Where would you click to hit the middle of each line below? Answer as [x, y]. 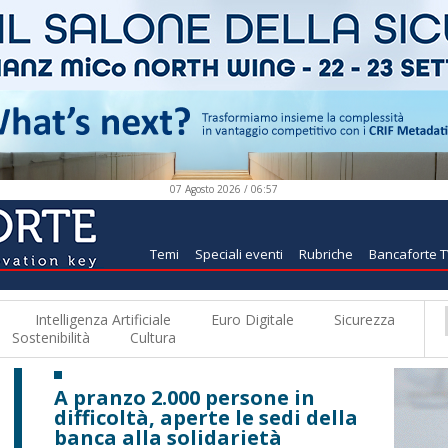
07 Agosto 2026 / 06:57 [224, 189]
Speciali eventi [239, 254]
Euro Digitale [252, 319]
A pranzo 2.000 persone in [184, 397]
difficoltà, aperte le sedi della [206, 417]
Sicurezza [364, 319]
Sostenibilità [51, 337]
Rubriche [326, 254]
